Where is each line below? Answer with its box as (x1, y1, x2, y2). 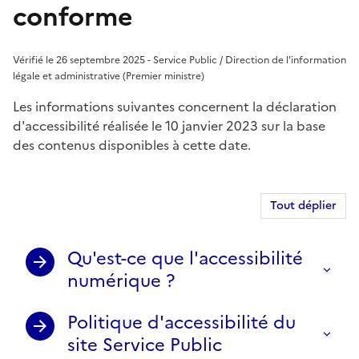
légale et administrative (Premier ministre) (13, 68, 204, 83)
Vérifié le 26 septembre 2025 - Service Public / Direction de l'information (13, 52, 346, 67)
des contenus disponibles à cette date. (13, 135, 251, 155)
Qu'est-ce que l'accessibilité (67, 244, 303, 272)
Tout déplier (270, 196, 337, 214)
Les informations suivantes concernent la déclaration (13, 96, 337, 116)
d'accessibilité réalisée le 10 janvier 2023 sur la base (13, 115, 325, 135)
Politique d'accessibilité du (67, 309, 296, 336)
